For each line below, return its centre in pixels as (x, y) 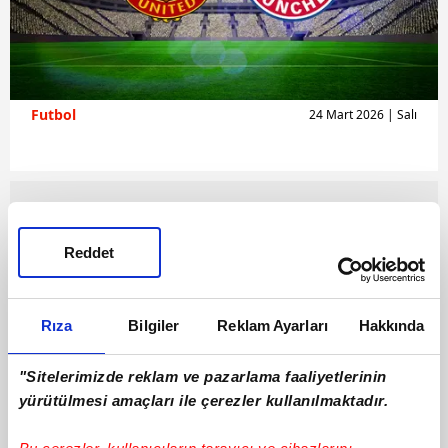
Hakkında (391, 325)
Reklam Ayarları (272, 325)
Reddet (89, 252)
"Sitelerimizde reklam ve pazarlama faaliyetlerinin (202, 377)
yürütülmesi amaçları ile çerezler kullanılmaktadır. (203, 401)
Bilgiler (154, 325)
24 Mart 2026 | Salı (362, 114)
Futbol (54, 114)
